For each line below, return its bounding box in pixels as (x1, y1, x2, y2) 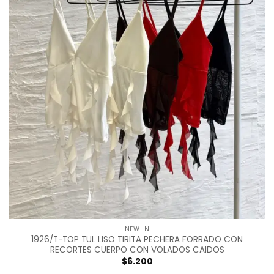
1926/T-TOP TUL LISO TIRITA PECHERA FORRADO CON (31, 234, 243, 246)
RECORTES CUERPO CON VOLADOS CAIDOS (50, 244, 224, 256)
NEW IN (124, 224, 150, 234)
